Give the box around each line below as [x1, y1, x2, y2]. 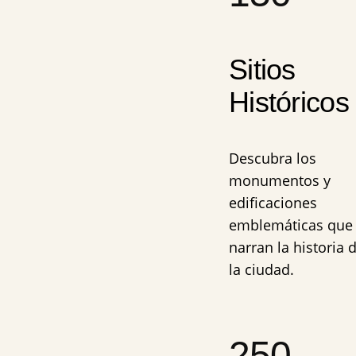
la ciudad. [229, 259, 294, 279]
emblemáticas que [229, 215, 353, 234]
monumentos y [229, 170, 331, 190]
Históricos [229, 85, 349, 118]
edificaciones [229, 192, 317, 212]
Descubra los [229, 148, 316, 168]
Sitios [229, 52, 296, 86]
